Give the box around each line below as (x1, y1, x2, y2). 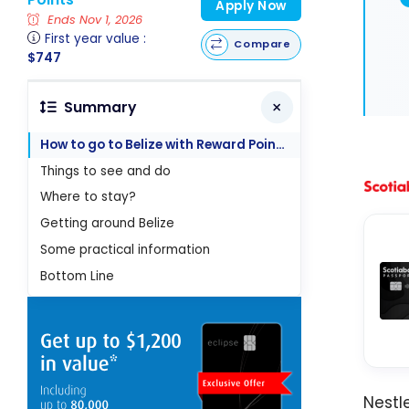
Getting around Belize (40, 215, 175, 233)
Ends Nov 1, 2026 (44, 12, 143, 28)
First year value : (45, 29, 147, 47)
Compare (234, 37, 291, 52)
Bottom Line (40, 267, 115, 285)
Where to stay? (40, 188, 137, 206)
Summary (63, 97, 136, 117)
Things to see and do (40, 162, 172, 180)
